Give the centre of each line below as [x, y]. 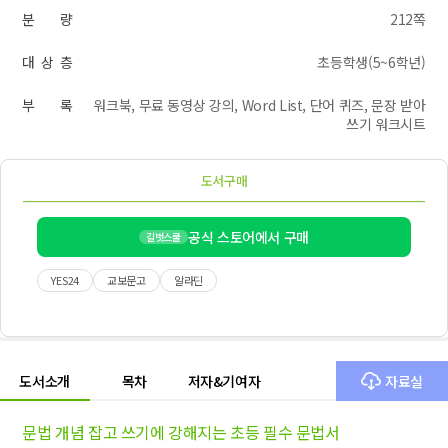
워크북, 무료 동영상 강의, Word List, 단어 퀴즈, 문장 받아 [259, 105]
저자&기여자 [224, 381]
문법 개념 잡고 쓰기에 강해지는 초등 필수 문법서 [181, 432]
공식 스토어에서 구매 [248, 237]
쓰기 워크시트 [386, 124]
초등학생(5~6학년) [371, 62]
